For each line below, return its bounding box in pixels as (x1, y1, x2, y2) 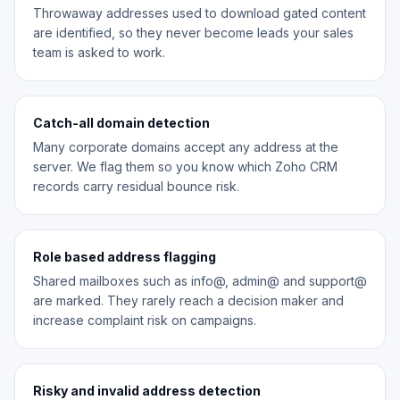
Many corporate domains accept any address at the (33, 139, 338, 155)
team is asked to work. (33, 45, 165, 61)
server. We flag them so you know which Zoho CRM (33, 159, 337, 175)
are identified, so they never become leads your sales (33, 25, 354, 41)
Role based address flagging (33, 249, 216, 265)
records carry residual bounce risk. (33, 179, 239, 195)
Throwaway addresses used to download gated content (33, 5, 366, 21)
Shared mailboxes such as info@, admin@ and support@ (33, 273, 367, 289)
